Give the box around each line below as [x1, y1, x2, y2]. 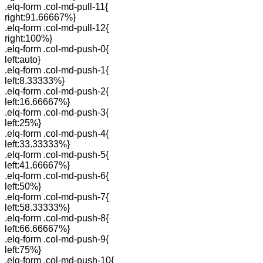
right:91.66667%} [5, 12, 76, 22]
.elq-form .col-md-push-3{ [5, 107, 109, 117]
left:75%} [5, 245, 41, 255]
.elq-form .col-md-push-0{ [5, 44, 109, 54]
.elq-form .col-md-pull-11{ [5, 2, 108, 12]
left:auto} [5, 55, 41, 65]
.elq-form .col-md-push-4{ [5, 129, 109, 139]
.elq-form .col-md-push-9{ [5, 234, 109, 244]
